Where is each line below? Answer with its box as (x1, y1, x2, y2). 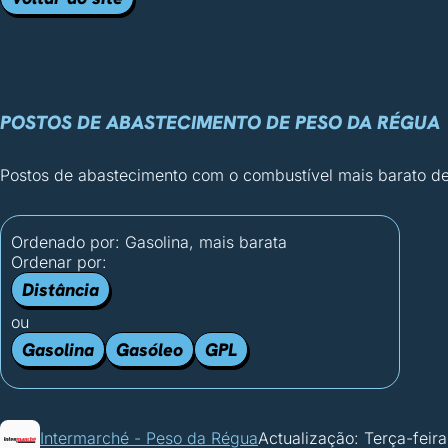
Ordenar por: (11, 252, 107, 272)
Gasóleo (116, 338, 183, 361)
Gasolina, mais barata (125, 232, 287, 252)
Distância (22, 278, 99, 301)
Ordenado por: (11, 232, 125, 252)
